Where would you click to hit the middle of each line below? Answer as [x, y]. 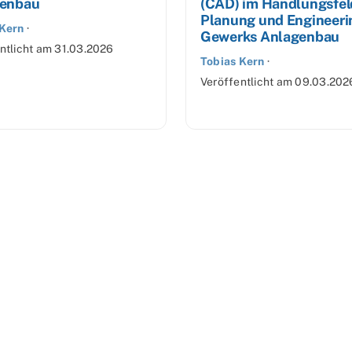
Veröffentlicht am [248, 82]
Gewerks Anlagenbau [270, 37]
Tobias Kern [233, 62]
